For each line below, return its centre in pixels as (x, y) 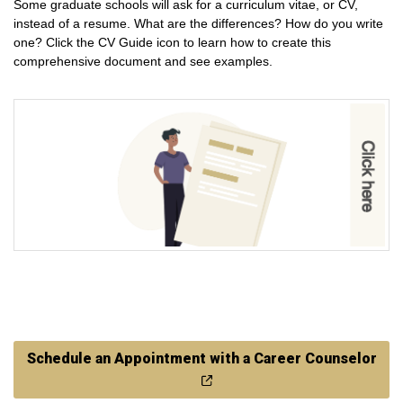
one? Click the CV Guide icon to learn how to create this (172, 42)
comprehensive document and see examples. (143, 61)
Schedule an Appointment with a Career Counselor (201, 359)
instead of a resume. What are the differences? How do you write (198, 23)
